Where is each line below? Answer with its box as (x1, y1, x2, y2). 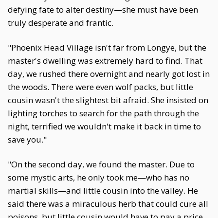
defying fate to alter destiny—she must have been (8, 4, 198, 15)
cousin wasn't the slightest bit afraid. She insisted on (8, 94, 208, 106)
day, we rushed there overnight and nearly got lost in (8, 68, 210, 79)
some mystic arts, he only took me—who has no (8, 172, 189, 183)
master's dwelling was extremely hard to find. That (8, 55, 202, 66)
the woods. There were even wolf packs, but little (8, 81, 193, 92)
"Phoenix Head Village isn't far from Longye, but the (8, 42, 206, 53)
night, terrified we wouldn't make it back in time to (8, 121, 201, 132)
